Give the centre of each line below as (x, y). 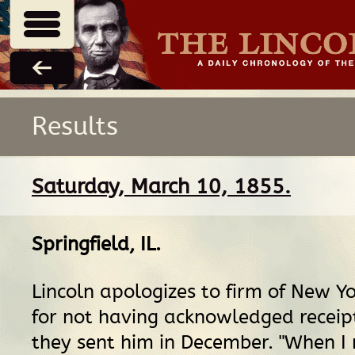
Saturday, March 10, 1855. (161, 186)
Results (75, 126)
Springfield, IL (94, 244)
